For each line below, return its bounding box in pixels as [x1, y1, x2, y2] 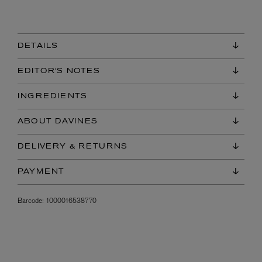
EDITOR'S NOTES [18, 68, 100, 75]
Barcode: [18, 196, 44, 206]
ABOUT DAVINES [18, 118, 98, 126]
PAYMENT [18, 168, 65, 176]
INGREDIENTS [18, 93, 88, 101]
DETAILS [18, 43, 58, 50]
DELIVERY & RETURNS [18, 143, 128, 151]
